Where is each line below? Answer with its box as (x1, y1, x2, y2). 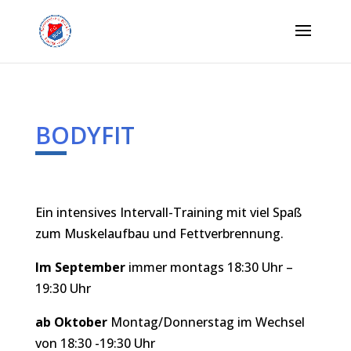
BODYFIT (34, 119, 135, 151)
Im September (34, 259, 125, 276)
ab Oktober (34, 313, 107, 331)
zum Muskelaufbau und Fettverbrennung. (34, 225, 284, 242)
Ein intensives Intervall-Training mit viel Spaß (34, 204, 302, 221)
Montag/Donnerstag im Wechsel (107, 313, 305, 331)
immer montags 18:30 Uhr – (125, 259, 293, 276)
